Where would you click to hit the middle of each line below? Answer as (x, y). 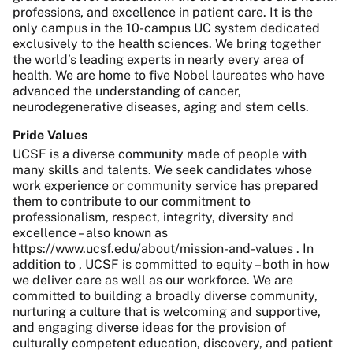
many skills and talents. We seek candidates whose (162, 170)
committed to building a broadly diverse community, (165, 296)
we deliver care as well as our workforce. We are (153, 280)
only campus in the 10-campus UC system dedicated (166, 28)
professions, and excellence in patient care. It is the (163, 12)
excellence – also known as (90, 233)
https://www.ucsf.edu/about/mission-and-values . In (163, 249)
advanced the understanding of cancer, (127, 91)
